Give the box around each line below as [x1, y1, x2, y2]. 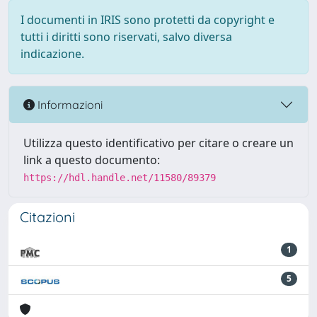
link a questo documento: [23, 152, 160, 168]
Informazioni [35, 97, 103, 112]
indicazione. [21, 46, 84, 62]
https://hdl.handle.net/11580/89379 [23, 172, 216, 183]
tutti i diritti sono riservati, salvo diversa [21, 29, 232, 45]
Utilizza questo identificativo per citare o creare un [23, 135, 294, 151]
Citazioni [20, 208, 75, 226]
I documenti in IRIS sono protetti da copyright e [21, 12, 275, 28]
